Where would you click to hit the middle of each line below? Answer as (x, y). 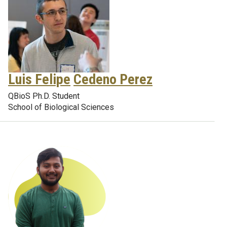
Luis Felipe (39, 79)
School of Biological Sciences (61, 107)
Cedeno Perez (113, 79)
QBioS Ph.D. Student (44, 96)
